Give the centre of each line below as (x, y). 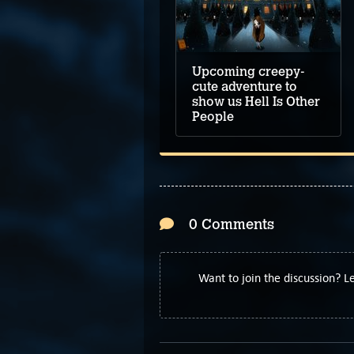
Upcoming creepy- (249, 72)
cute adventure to (245, 87)
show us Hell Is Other (256, 102)
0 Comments (230, 225)
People (213, 117)
